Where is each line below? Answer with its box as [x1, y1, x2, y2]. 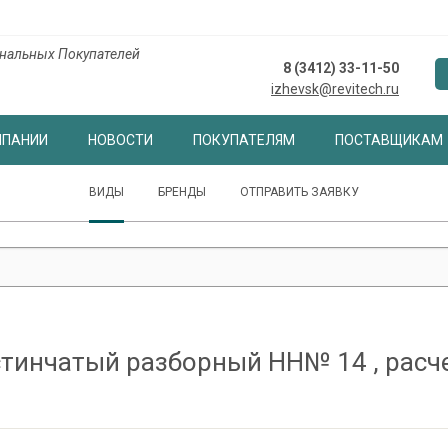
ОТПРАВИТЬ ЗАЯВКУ [240, 185, 359, 199]
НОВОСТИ [87, 132, 153, 148]
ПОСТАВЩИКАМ [334, 132, 443, 148]
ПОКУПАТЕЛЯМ [192, 132, 295, 148]
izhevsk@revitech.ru [271, 81, 399, 97]
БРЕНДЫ [158, 185, 206, 199]
